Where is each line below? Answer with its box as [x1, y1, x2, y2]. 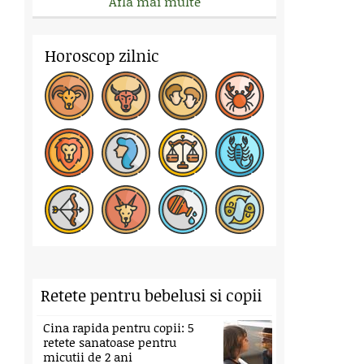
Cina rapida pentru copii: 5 [43, 318, 194, 336]
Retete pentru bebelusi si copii [41, 284, 262, 306]
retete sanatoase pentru [43, 333, 176, 351]
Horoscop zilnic [45, 44, 159, 67]
